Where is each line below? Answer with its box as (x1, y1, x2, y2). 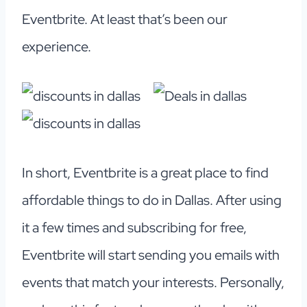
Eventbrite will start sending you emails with (22, 246, 280, 265)
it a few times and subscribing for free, (22, 219, 247, 237)
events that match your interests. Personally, (22, 273, 284, 292)
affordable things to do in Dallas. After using (22, 191, 282, 210)
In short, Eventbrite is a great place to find (22, 164, 269, 182)
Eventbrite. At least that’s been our (22, 10, 228, 29)
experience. (22, 38, 91, 56)
